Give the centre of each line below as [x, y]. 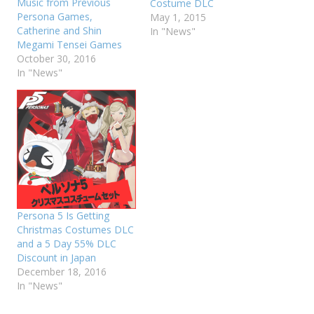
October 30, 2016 [56, 58]
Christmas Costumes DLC [75, 229]
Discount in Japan [56, 257]
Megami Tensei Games [69, 44]
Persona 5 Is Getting [63, 215]
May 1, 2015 [178, 17]
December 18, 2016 [62, 271]
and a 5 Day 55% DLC [67, 243]
